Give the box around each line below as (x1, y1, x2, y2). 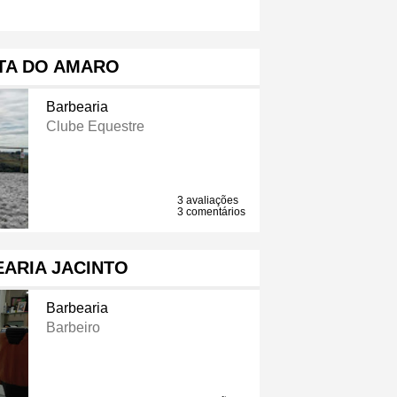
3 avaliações (177, 194, 239, 207)
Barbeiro (45, 320, 100, 336)
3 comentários (177, 206, 246, 219)
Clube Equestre (45, 119, 144, 135)
